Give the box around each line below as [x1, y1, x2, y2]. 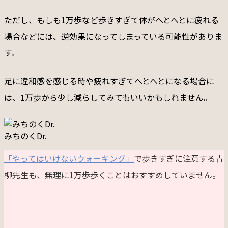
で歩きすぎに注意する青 [134, 152, 223, 164]
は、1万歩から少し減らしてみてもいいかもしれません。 [4, 91, 212, 103]
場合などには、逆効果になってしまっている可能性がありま [4, 30, 222, 42]
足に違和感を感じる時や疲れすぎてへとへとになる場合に [4, 74, 214, 87]
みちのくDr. [4, 129, 47, 142]
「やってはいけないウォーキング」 [4, 152, 134, 164]
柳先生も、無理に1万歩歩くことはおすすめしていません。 [4, 168, 220, 181]
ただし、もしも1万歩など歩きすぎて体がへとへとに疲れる [4, 13, 219, 26]
